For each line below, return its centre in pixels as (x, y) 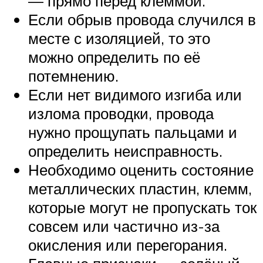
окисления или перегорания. (128, 245)
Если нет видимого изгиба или (135, 94)
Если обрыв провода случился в (142, 19)
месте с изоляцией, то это (119, 38)
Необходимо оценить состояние (141, 169)
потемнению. (73, 75)
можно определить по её (114, 57)
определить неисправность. (125, 151)
